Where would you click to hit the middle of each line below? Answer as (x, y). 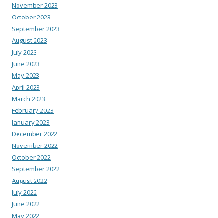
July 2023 (24, 52)
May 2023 (26, 76)
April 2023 (26, 87)
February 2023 (33, 111)
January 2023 (31, 122)
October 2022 (31, 157)
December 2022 (35, 134)
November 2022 (35, 146)
